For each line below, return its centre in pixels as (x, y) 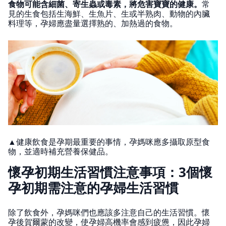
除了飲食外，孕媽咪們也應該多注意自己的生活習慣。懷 (109, 213)
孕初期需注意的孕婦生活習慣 (93, 188)
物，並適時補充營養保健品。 (61, 152)
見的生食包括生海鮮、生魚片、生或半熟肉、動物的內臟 (109, 13)
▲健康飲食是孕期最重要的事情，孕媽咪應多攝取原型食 (109, 142)
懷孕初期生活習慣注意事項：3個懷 (110, 172)
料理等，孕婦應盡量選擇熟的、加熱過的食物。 (93, 23)
